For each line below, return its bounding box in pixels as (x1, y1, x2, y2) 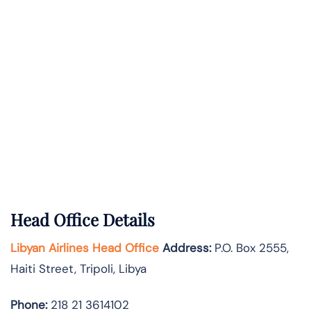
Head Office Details (10, 208, 155, 231)
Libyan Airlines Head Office (10, 240, 159, 256)
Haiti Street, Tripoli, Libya (10, 261, 146, 277)
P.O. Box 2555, (211, 240, 289, 256)
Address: (159, 240, 211, 256)
